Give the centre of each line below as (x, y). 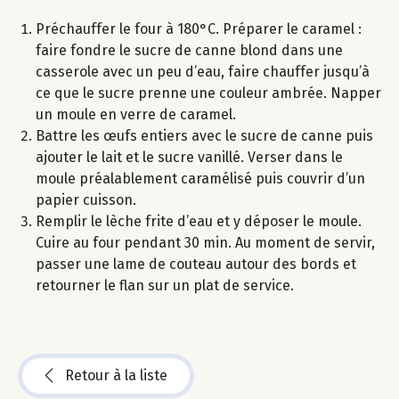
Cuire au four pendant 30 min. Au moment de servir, (205, 243)
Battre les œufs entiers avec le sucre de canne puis (204, 136)
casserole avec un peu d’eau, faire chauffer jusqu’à (203, 72)
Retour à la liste (116, 376)
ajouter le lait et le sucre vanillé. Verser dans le (189, 158)
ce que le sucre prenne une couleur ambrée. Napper (208, 94)
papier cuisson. (86, 200)
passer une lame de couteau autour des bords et (196, 265)
